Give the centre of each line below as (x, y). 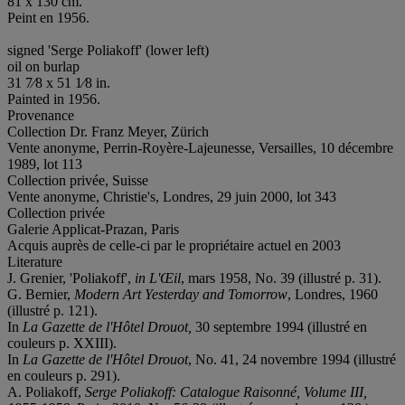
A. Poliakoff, (46, 391)
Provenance (41, 115)
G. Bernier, (41, 294)
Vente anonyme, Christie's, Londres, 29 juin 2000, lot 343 (172, 196)
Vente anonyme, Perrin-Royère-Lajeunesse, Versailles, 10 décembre (200, 147)
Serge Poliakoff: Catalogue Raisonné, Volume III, (226, 391)
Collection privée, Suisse (78, 180)
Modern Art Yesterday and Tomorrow (181, 294)
